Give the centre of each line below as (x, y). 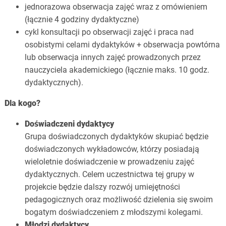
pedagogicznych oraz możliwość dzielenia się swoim (119, 200)
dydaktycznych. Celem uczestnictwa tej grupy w (109, 175)
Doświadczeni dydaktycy (69, 124)
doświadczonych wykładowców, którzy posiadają (112, 149)
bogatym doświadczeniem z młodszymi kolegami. (114, 212)
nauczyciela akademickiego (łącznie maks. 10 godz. (117, 70)
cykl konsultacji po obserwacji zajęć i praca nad (109, 32)
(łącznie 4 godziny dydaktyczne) (82, 20)
